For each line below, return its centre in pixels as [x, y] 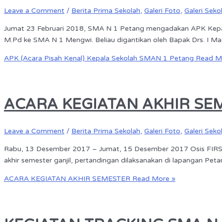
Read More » [153, 178]
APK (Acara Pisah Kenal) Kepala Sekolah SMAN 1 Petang [99, 58]
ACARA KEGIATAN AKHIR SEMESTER [67, 178]
